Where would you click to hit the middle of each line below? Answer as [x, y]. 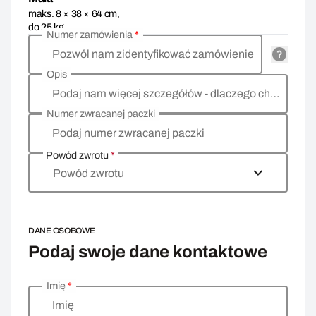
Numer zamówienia [90, 35]
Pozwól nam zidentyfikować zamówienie [153, 54]
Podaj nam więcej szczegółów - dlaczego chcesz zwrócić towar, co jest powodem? [275, 93]
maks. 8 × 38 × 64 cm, [74, 14]
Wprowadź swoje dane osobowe [108, 293]
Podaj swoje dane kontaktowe [148, 252]
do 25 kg [46, 27]
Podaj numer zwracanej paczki [128, 133]
